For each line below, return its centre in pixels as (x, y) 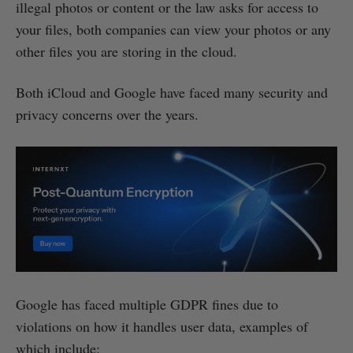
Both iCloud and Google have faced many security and (172, 93)
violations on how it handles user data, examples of (162, 327)
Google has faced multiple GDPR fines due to (147, 305)
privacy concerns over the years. (107, 115)
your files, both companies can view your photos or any (173, 30)
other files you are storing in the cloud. (126, 52)
